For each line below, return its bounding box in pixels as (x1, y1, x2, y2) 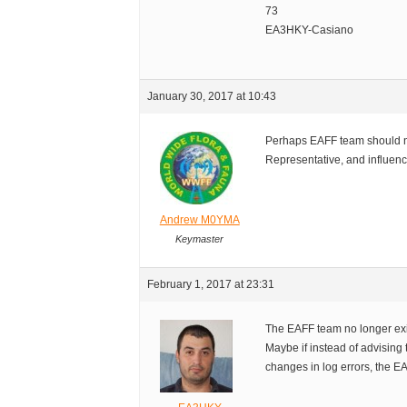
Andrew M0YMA (159, 213, 240, 227)
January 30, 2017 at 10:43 (147, 90, 277, 104)
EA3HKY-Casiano (265, 24, 354, 37)
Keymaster (175, 233, 224, 245)
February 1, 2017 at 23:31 (147, 278, 275, 292)
